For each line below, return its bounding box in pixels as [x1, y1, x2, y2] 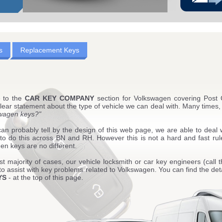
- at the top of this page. [6, 173, 83, 182]
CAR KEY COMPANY [25, 94, 95, 103]
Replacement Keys [20, 46, 79, 54]
